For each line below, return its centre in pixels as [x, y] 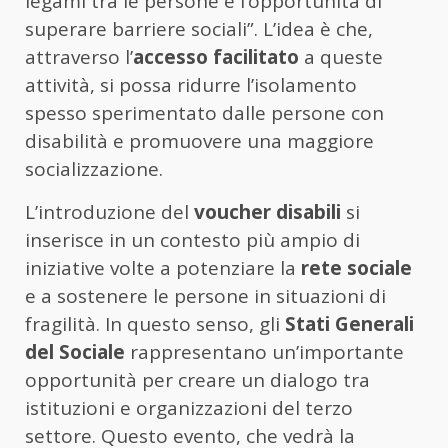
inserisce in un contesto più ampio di [192, 239]
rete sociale [356, 267]
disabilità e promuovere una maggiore [199, 140]
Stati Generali [349, 323]
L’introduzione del [109, 211]
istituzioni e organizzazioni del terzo [189, 407]
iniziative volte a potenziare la [163, 267]
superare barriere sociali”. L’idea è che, [199, 28]
